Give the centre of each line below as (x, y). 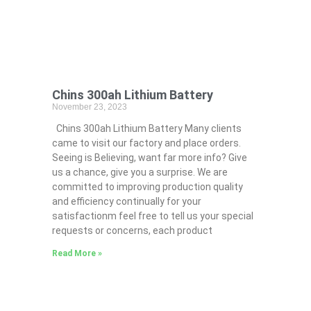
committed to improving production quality (147, 187)
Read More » (77, 254)
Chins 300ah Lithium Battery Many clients (146, 129)
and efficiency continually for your (126, 202)
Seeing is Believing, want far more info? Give (149, 158)
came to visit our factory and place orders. (146, 143)
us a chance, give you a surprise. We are (140, 173)
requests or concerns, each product (132, 231)
